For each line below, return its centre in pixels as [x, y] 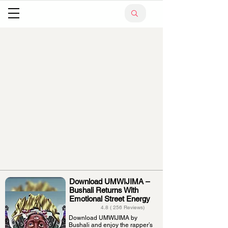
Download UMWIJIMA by [103, 218]
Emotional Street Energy [110, 199]
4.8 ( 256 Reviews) [123, 207]
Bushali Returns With [104, 190]
